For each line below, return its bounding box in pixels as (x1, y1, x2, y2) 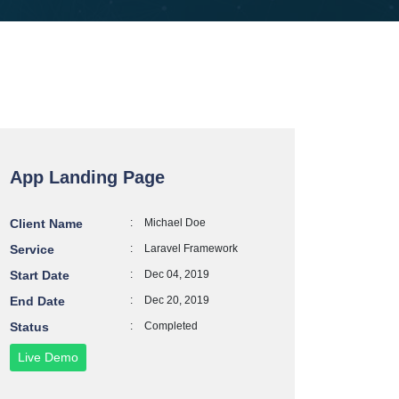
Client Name (10, 216, 83, 231)
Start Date (10, 268, 69, 282)
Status (10, 320, 49, 334)
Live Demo (18, 350, 78, 364)
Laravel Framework (142, 242, 239, 255)
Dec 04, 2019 (142, 268, 210, 281)
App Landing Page (10, 167, 165, 187)
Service (10, 242, 54, 256)
